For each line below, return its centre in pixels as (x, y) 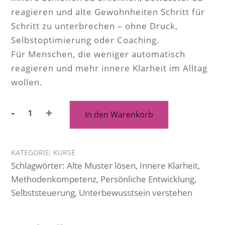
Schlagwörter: (39, 165)
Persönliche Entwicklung (147, 179)
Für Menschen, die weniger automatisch (98, 54)
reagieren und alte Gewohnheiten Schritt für (108, 12)
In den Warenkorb (119, 115)
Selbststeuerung (43, 193)
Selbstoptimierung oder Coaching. (85, 40)
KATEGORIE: (32, 152)
